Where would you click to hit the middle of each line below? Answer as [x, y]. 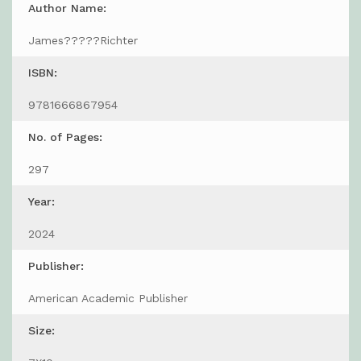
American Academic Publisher [108, 298]
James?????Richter [83, 40]
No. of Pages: [65, 137]
